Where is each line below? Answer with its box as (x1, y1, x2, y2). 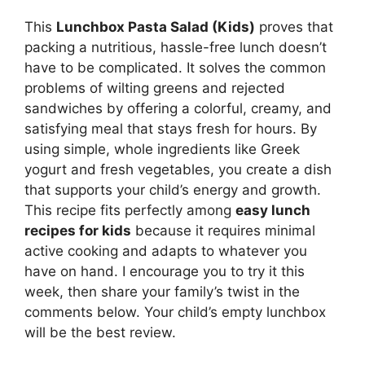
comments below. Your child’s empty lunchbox (24, 303, 326, 320)
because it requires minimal (131, 222, 315, 239)
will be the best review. (24, 323, 176, 341)
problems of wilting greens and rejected (24, 79, 285, 96)
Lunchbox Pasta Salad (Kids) (56, 18, 255, 35)
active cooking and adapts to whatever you (24, 242, 307, 259)
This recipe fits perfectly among (24, 201, 235, 218)
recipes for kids (24, 222, 131, 239)
